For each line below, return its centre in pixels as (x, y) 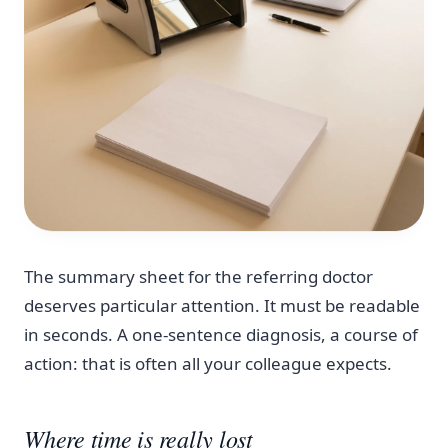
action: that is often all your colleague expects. (208, 364)
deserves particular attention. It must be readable (222, 306)
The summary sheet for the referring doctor (198, 277)
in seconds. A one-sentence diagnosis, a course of (221, 335)
